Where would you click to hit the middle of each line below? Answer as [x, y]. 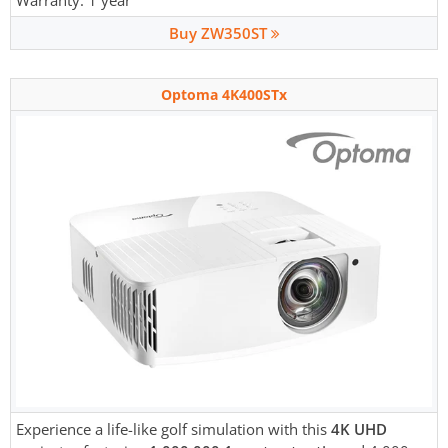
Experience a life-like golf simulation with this [173, 429]
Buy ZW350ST [219, 33]
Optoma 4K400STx [224, 95]
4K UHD [359, 429]
